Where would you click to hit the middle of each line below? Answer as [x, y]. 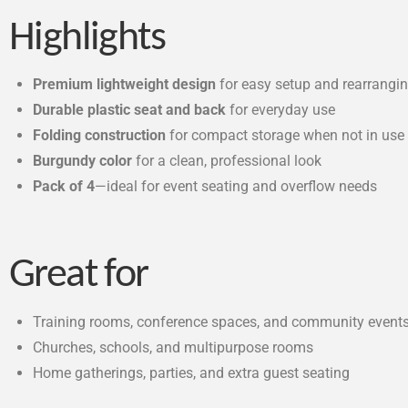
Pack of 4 [64, 187]
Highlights [87, 39]
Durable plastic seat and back [130, 110]
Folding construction [100, 136]
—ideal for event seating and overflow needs [236, 187]
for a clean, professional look [227, 161]
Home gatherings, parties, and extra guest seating [192, 372]
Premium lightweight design [125, 85]
